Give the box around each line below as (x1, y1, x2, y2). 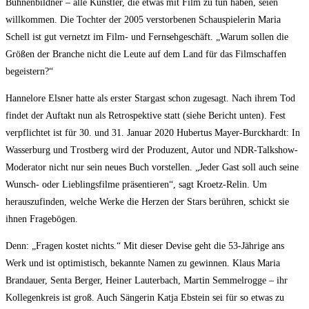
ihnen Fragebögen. (6, 214, 78, 225)
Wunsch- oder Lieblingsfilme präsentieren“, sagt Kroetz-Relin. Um (6, 179, 267, 190)
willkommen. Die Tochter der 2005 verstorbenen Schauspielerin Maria (6, 14, 281, 26)
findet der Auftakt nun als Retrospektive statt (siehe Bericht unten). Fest (6, 110, 286, 121)
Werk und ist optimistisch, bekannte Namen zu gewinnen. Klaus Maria (6, 258, 280, 269)
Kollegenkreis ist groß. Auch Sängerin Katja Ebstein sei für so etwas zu (6, 292, 284, 303)
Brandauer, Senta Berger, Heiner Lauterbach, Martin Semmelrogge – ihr (6, 275, 288, 286)
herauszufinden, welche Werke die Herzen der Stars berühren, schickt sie (6, 197, 289, 208)
